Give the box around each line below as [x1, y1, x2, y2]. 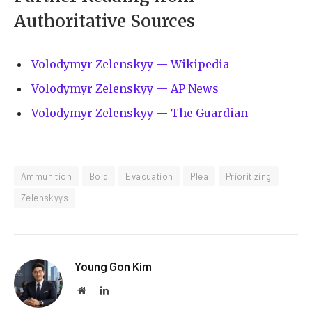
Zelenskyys [21, 192, 68, 204]
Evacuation [125, 171, 173, 182]
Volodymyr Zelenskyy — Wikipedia [31, 56, 229, 71]
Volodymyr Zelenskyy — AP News [31, 81, 219, 95]
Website [85, 285, 116, 295]
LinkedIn [108, 285, 144, 295]
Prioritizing [225, 171, 272, 182]
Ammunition [21, 171, 72, 182]
